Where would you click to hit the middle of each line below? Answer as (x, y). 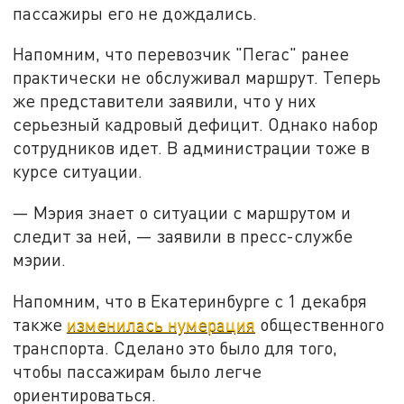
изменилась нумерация (161, 324)
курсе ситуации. (78, 171)
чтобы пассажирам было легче (138, 371)
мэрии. (40, 260)
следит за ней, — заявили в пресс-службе (183, 236)
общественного (320, 324)
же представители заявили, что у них (165, 101)
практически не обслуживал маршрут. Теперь (197, 78)
